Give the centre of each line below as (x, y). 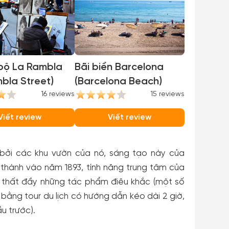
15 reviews (167, 94)
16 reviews (58, 94)
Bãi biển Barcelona (119, 67)
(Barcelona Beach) (118, 82)
